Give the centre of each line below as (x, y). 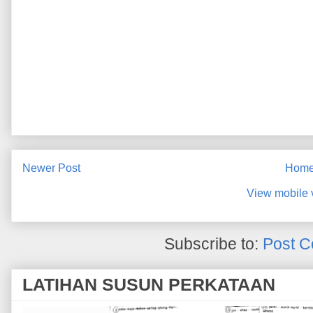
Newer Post (51, 168)
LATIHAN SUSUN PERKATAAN (149, 285)
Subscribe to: (213, 243)
